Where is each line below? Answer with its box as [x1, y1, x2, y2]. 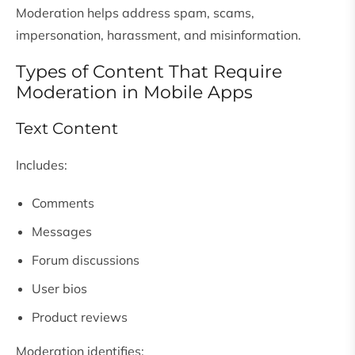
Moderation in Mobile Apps [16, 82, 253, 104]
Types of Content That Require [16, 61, 282, 83]
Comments [32, 195, 94, 212]
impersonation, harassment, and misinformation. [16, 27, 301, 44]
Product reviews [32, 309, 128, 326]
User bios [32, 281, 87, 297]
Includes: [16, 157, 67, 174]
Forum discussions [32, 252, 139, 269]
